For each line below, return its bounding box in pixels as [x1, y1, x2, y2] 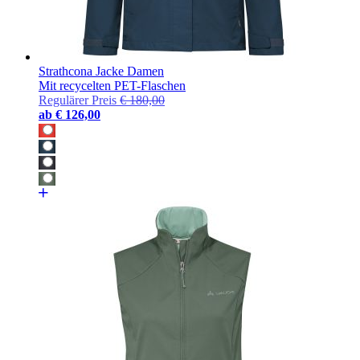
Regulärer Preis [39, 92, 117, 107]
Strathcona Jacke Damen [39, 63, 164, 78]
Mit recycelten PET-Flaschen [39, 78, 186, 92]
